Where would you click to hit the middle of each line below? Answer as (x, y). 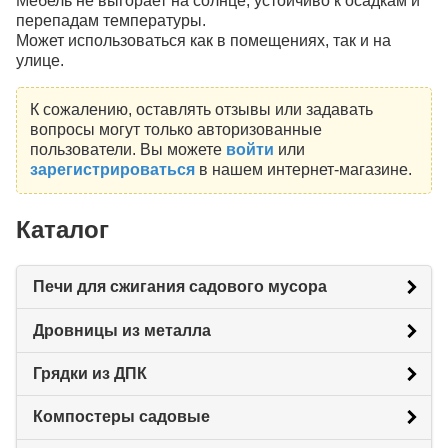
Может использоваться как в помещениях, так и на (203, 40)
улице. (40, 60)
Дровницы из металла (122, 330)
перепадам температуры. (111, 20)
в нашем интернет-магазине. (303, 170)
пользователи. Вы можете (127, 150)
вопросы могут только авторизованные (175, 130)
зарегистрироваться (112, 170)
